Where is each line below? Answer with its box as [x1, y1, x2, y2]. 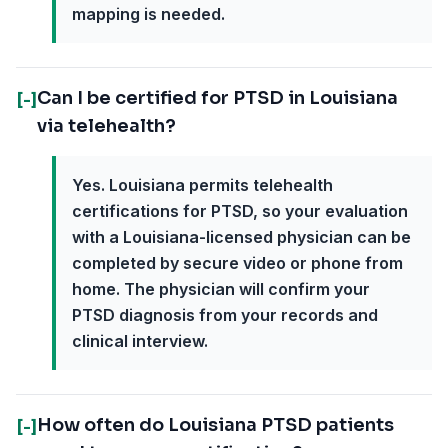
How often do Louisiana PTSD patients [37, 414, 394, 436]
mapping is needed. [72, 4, 225, 24]
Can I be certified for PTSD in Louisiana [37, 87, 398, 109]
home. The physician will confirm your [72, 279, 370, 299]
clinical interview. [72, 331, 208, 351]
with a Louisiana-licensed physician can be [72, 227, 411, 247]
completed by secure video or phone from [72, 253, 403, 273]
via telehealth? [37, 115, 176, 137]
